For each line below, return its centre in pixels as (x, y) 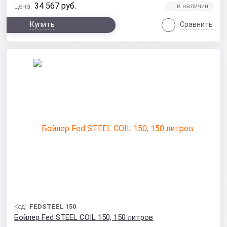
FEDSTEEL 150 (53, 206)
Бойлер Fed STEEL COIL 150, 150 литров (84, 217)
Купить (42, 24)
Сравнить (196, 24)
